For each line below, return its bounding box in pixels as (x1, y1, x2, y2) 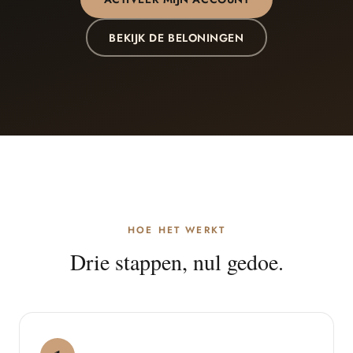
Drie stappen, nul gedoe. (69, 247, 284, 277)
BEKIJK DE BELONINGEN (109, 29, 244, 46)
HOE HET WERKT (127, 223, 226, 237)
